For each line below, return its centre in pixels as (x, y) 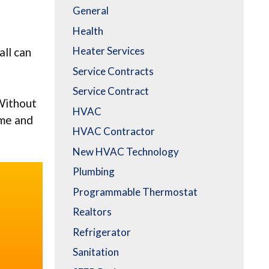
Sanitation (96, 252)
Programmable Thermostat (135, 192)
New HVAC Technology (126, 151)
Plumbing (94, 172)
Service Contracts (113, 71)
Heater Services (109, 51)
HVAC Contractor (114, 131)
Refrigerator (102, 232)
